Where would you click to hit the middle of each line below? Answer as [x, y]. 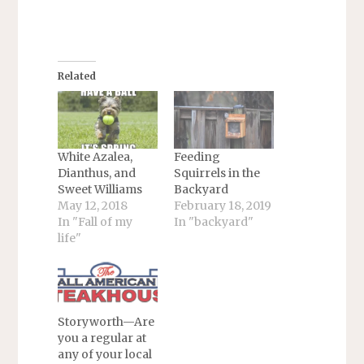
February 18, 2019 [223, 205]
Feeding [197, 156]
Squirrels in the [217, 173]
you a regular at [102, 338]
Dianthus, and [96, 173]
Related [76, 76]
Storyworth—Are [106, 321]
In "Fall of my [95, 221]
